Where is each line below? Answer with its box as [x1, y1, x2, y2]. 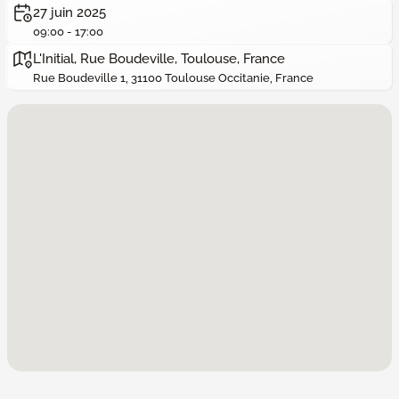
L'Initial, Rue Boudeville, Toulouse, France [33, 51, 285, 66]
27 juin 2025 [33, 4, 106, 20]
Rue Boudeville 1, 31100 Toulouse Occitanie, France [33, 71, 313, 85]
